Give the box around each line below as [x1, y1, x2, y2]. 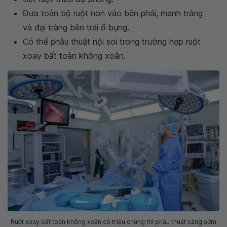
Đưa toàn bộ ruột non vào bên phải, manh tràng [23, 8, 203, 18]
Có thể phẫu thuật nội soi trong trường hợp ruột [23, 36, 201, 47]
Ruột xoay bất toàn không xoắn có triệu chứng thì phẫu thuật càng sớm [11, 218, 216, 226]
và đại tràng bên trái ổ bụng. [23, 22, 129, 32]
